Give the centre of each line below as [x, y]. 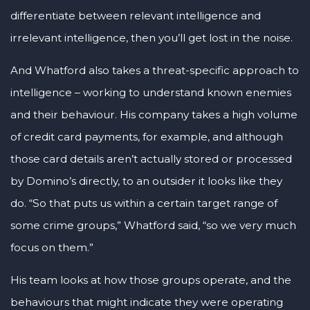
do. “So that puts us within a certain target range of [144, 203]
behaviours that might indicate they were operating [147, 302]
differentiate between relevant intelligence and [136, 15]
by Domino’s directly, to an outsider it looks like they [146, 181]
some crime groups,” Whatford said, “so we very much [153, 225]
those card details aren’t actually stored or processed [151, 158]
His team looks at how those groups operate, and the [151, 280]
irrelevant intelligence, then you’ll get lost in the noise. [152, 37]
